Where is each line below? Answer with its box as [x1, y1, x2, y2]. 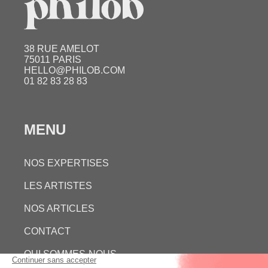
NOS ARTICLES [24, 203, 95, 214]
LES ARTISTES [24, 180, 92, 191]
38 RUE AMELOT [24, 43, 99, 54]
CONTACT [24, 226, 71, 236]
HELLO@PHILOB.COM [24, 65, 125, 75]
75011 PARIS [24, 54, 81, 65]
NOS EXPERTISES [24, 157, 109, 168]
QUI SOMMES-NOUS [24, 248, 117, 259]
